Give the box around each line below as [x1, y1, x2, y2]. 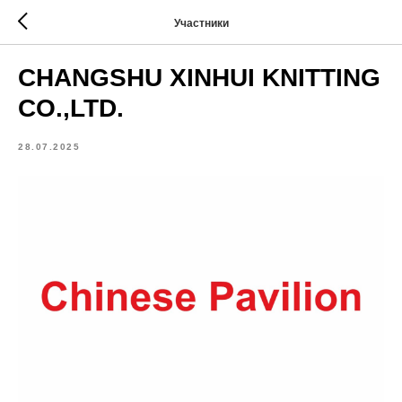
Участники [173, 16, 229, 30]
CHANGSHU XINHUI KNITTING [18, 64, 380, 92]
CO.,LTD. [18, 94, 124, 122]
